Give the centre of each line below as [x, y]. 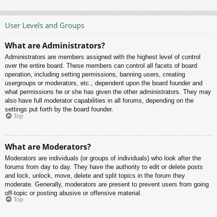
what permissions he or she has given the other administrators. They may [108, 92]
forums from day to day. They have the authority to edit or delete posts [104, 167]
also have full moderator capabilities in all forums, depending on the [99, 101]
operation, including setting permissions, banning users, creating [95, 75]
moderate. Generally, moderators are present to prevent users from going [107, 184]
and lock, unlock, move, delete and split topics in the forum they [95, 175]
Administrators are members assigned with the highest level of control [103, 57]
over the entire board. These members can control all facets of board [101, 66]
